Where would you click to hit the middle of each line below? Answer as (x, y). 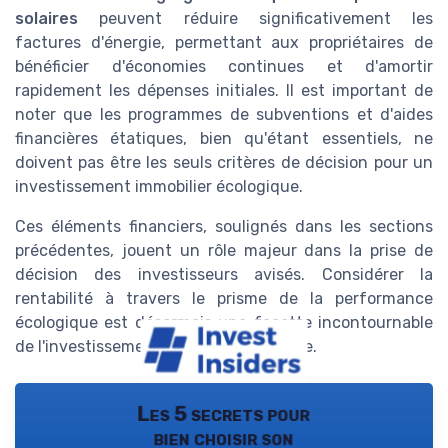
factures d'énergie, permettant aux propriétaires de (224, 43)
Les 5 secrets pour (224, 414)
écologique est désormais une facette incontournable (224, 323)
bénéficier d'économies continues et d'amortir (224, 67)
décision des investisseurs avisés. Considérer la (224, 275)
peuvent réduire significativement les (255, 19)
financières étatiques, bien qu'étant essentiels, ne (224, 139)
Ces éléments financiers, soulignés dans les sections (224, 227)
